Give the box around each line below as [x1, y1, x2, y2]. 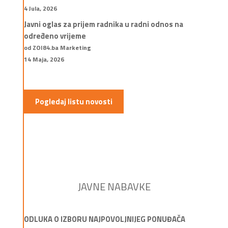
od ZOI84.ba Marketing [23, 42, 91, 52]
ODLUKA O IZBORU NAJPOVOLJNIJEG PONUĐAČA [23, 213, 185, 225]
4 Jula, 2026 [23, 4, 57, 14]
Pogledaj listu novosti [35, 96, 112, 108]
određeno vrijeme [23, 30, 86, 42]
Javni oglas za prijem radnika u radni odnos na [23, 18, 183, 30]
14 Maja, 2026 [23, 54, 64, 64]
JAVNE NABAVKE [78, 179, 151, 195]
